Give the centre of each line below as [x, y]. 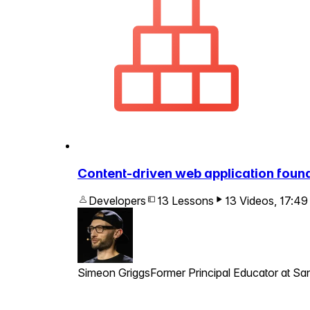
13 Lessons [185, 201]
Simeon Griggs [114, 273]
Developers [117, 201]
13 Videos [249, 201]
